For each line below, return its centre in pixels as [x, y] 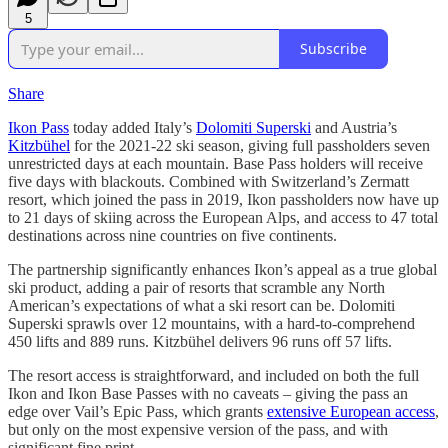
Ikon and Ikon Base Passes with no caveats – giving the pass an [208, 393]
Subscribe [333, 49]
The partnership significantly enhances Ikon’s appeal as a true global [222, 269]
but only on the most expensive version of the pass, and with [198, 429]
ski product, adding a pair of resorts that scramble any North [196, 287]
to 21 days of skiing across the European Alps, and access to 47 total [223, 217]
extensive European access [351, 411]
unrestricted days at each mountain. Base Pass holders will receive [215, 163]
